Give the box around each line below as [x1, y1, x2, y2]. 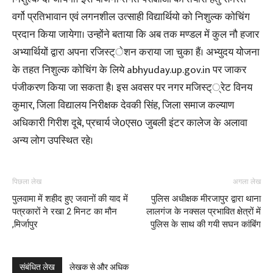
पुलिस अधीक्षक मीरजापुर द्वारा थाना [151, 193, 261, 204]
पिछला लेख [12, 177, 41, 186]
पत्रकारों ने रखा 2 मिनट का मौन [12, 206, 117, 217]
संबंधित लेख [19, 262, 55, 272]
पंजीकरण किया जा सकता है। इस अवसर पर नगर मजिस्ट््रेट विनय [12, 79, 252, 96]
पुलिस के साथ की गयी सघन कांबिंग [151, 219, 261, 230]
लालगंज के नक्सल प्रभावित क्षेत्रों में [146, 206, 261, 217]
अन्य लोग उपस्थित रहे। [12, 132, 93, 149]
